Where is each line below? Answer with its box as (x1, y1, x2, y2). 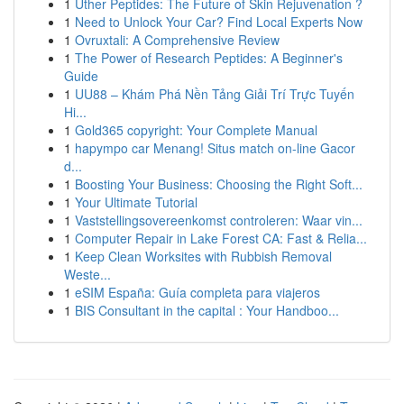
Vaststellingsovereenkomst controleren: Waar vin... (75, 211, 363, 229)
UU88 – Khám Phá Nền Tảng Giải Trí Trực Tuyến (75, 85, 354, 103)
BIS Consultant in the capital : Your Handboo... (75, 301, 339, 319)
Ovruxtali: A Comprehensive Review (75, 31, 280, 49)
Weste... (64, 265, 111, 283)
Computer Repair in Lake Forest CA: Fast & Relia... (75, 229, 367, 247)
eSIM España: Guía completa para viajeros (75, 283, 320, 301)
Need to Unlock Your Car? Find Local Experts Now (75, 13, 363, 31)
